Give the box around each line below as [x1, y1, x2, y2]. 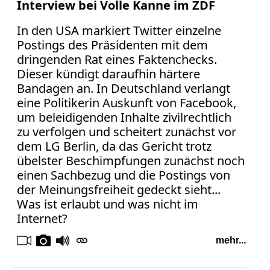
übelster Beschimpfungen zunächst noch [17, 152, 245, 169]
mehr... [215, 235, 246, 246]
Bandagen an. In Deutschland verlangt [17, 80, 230, 97]
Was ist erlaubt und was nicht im [17, 196, 198, 213]
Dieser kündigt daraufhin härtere [17, 66, 200, 83]
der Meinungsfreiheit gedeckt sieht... [17, 181, 221, 198]
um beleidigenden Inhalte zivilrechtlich [17, 109, 231, 126]
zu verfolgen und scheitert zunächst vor [17, 124, 236, 140]
